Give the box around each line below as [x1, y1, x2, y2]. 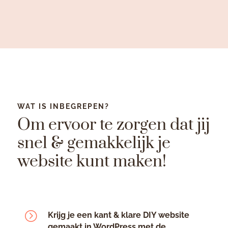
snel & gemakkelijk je [17, 132, 170, 154]
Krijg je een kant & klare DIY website [47, 210, 189, 220]
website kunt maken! [17, 151, 166, 172]
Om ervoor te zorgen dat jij [17, 114, 210, 135]
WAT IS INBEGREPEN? [17, 102, 109, 110]
